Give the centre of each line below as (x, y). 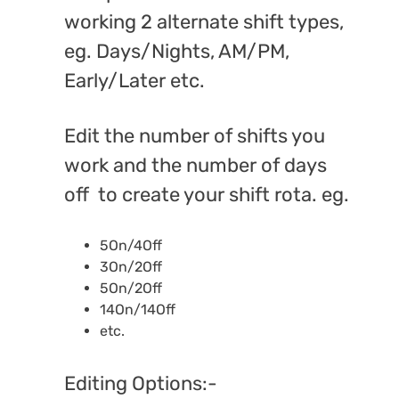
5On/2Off (130, 289)
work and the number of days (195, 166)
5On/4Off (130, 246)
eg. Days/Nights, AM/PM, (176, 51)
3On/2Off (130, 267)
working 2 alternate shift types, (204, 21)
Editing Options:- (140, 383)
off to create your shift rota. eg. (206, 195)
